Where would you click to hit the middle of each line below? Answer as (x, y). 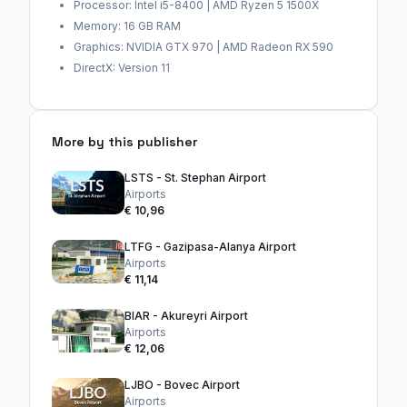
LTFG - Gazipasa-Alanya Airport (210, 247)
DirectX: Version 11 (122, 68)
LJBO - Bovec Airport (182, 385)
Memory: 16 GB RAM (127, 26)
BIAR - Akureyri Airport (186, 316)
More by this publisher (124, 142)
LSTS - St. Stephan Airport (195, 178)
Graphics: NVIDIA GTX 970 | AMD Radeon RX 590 (203, 47)
